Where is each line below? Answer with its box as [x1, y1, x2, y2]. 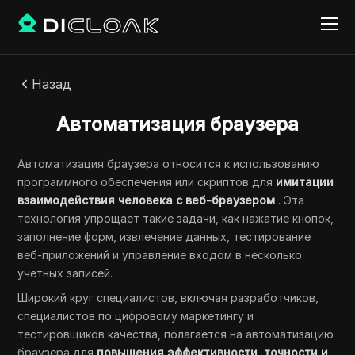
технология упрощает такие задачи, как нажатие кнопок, [17, 212, 334, 225]
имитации [276, 175, 334, 189]
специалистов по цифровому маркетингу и [17, 309, 254, 323]
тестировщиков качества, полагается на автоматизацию [17, 327, 334, 341]
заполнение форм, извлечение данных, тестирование [17, 230, 311, 243]
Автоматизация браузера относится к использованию [17, 157, 320, 170]
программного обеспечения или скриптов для [17, 175, 277, 189]
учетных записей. [17, 266, 113, 280]
